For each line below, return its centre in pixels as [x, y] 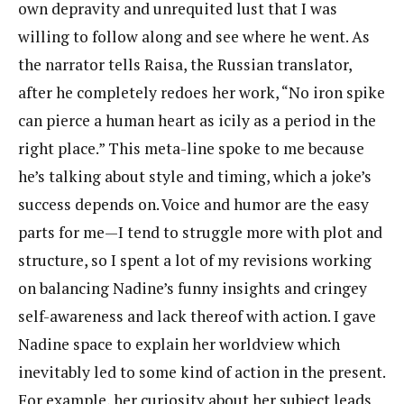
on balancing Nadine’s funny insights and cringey [193, 289]
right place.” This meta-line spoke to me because [191, 149]
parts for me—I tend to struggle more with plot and [200, 233]
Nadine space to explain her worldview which [179, 344]
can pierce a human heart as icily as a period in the [197, 121]
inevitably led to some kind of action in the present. [202, 372]
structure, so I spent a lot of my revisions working [195, 261]
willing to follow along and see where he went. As [194, 37]
